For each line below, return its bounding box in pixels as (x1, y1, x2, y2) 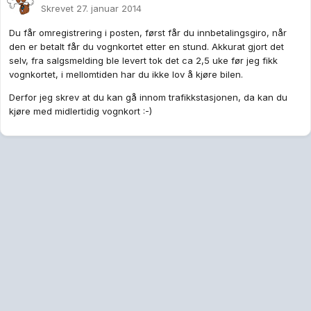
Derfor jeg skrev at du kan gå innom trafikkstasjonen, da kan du (9, 92, 287, 103)
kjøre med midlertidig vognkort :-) (9, 106, 152, 117)
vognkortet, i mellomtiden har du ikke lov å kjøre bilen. (9, 69, 243, 81)
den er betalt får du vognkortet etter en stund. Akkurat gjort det (9, 41, 284, 53)
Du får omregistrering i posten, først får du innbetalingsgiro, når (9, 27, 287, 39)
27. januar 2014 (76, 3, 142, 15)
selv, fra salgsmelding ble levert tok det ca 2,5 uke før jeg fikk (9, 55, 278, 67)
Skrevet (41, 3, 76, 15)
